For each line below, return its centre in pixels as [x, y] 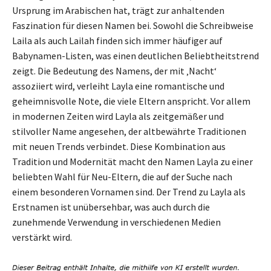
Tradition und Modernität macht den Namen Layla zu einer [132, 161]
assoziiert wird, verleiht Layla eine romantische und [118, 86]
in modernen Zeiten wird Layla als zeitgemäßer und [118, 116]
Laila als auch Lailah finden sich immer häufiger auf [117, 40]
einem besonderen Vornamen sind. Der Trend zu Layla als [129, 191]
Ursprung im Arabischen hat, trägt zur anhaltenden [118, 10]
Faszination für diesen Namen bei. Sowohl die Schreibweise [133, 25]
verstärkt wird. [42, 237]
